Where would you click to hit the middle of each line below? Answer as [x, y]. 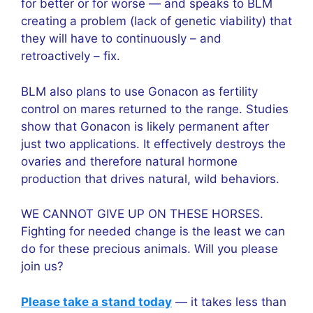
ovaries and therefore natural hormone [129, 161]
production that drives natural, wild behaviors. [150, 179]
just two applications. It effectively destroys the [153, 144]
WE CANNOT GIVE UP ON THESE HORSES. [144, 214]
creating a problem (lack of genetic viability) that [156, 21]
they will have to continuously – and [121, 38]
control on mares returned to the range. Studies [155, 109]
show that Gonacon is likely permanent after [145, 126]
